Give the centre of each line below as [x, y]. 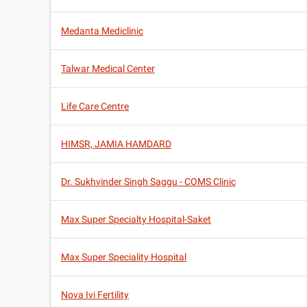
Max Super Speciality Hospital [124, 257]
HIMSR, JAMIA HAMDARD [116, 144]
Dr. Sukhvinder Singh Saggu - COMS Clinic [148, 182]
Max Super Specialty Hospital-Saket [136, 220]
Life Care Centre [95, 107]
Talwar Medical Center [108, 69]
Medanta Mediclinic [102, 31]
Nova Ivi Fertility [95, 295]
